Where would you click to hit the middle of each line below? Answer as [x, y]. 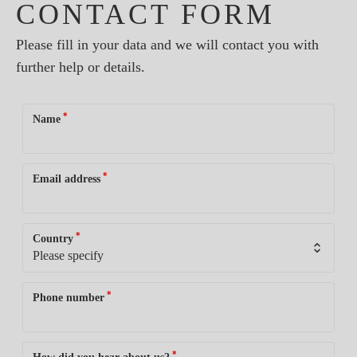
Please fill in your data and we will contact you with [167, 44]
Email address [67, 178]
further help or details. [80, 67]
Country [53, 238]
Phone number [69, 297]
